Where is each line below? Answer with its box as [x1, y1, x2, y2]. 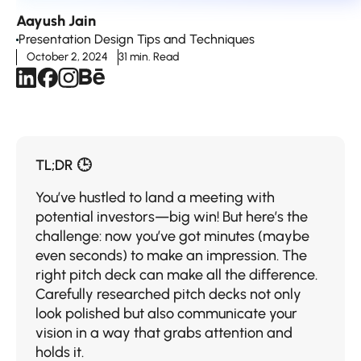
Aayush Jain [16, 12, 96, 31]
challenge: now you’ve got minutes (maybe [35, 227, 309, 246]
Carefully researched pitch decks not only [35, 285, 301, 304]
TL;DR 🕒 [35, 156, 91, 175]
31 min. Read [118, 50, 179, 64]
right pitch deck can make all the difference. [35, 266, 317, 284]
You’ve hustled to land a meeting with [35, 189, 275, 207]
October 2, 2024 [27, 50, 108, 64]
